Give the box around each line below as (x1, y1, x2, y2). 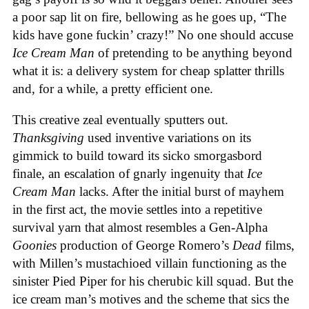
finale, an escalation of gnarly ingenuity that (12, 166, 247, 181)
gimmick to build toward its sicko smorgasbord (12, 148, 262, 163)
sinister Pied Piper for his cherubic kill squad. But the (12, 273, 293, 288)
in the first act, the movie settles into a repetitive (12, 201, 262, 217)
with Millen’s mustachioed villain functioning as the (12, 255, 286, 270)
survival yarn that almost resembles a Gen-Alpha (12, 219, 268, 235)
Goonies (12, 237, 57, 252)
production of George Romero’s (57, 237, 232, 252)
